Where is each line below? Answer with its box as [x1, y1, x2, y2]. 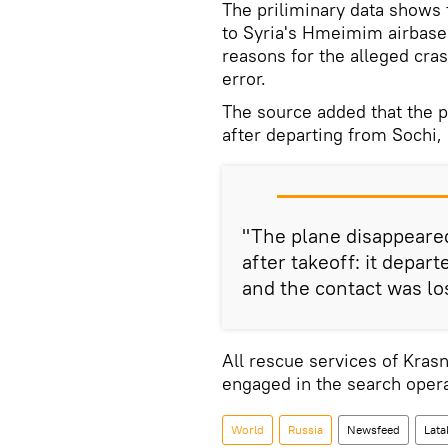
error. [222, 67, 266, 90]
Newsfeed [347, 422, 400, 437]
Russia [288, 422, 323, 437]
